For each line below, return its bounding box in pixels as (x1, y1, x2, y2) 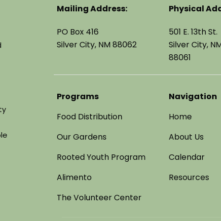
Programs (57, 91, 99, 103)
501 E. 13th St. (169, 26, 218, 38)
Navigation (169, 91, 218, 103)
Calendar (169, 151, 205, 163)
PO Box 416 (57, 26, 99, 38)
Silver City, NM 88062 (57, 39, 137, 51)
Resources (169, 172, 210, 184)
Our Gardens (57, 131, 107, 143)
